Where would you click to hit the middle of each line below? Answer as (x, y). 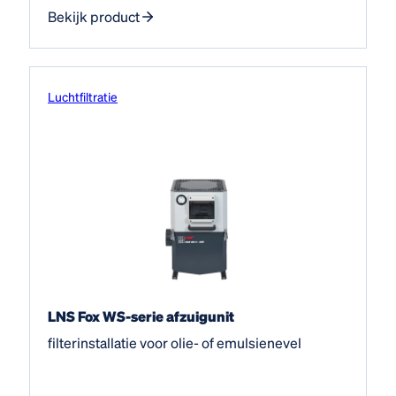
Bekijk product (94, 16)
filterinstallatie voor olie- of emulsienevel (175, 342)
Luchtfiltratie (83, 96)
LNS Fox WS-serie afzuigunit (141, 316)
